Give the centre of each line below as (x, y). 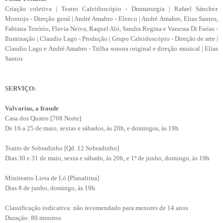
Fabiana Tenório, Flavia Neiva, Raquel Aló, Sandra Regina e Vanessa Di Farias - (111, 28)
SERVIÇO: (20, 88)
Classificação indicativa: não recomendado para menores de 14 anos (97, 208)
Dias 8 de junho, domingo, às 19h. (51, 188)
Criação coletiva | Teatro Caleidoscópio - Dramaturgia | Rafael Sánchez (111, 8)
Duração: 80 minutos (33, 218)
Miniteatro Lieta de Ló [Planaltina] (52, 178)
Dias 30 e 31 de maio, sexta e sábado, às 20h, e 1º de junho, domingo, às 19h (107, 158)
